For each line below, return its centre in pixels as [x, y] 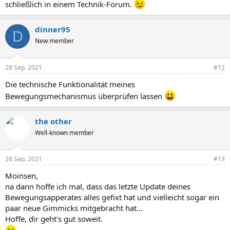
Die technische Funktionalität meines [70, 84]
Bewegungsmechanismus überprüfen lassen [85, 96]
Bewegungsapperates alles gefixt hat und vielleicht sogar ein [112, 197]
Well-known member [64, 132]
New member [54, 41]
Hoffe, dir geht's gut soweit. [54, 219]
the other [53, 121]
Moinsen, [22, 176]
